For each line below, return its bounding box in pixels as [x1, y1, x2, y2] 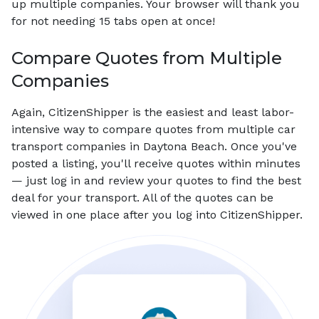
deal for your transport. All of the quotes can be [11, 191, 273, 204]
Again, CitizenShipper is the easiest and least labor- [11, 105, 294, 119]
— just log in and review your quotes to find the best [11, 174, 301, 187]
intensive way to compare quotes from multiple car [11, 122, 296, 136]
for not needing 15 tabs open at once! [11, 14, 215, 28]
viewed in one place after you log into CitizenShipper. [11, 208, 303, 221]
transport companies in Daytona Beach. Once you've [11, 140, 297, 153]
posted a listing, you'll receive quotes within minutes [11, 157, 300, 170]
